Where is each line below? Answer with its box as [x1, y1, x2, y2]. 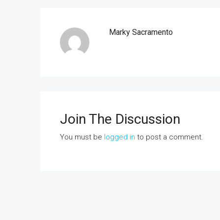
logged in [104, 133, 135, 141]
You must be [60, 133, 104, 141]
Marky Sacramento [109, 27, 173, 37]
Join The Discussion [60, 111, 180, 127]
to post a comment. [135, 133, 203, 141]
